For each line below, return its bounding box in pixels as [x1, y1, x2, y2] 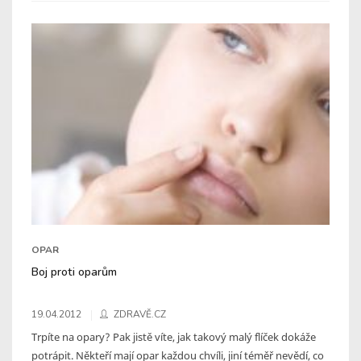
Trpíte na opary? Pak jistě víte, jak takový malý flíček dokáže [31, 329, 316, 344]
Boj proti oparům [31, 263, 117, 280]
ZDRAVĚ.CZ [114, 307, 166, 321]
